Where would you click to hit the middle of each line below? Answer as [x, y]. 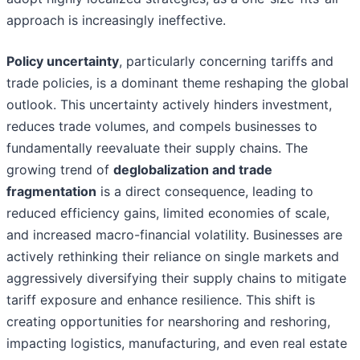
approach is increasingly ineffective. [116, 20]
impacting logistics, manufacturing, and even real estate [177, 344]
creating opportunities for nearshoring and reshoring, [168, 322]
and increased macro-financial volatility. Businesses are [174, 235]
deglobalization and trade [193, 170]
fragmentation [51, 192]
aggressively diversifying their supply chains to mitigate [176, 278]
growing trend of [60, 170]
